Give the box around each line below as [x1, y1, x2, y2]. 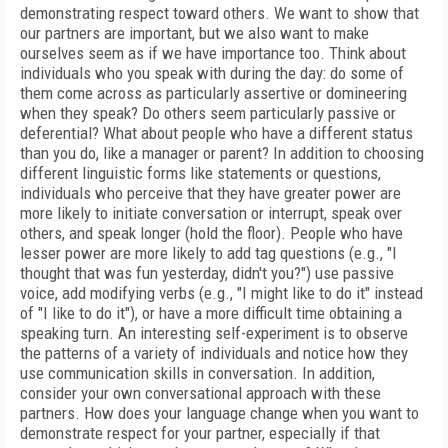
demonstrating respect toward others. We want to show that [20, 3, 419, 23]
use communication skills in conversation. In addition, [20, 363, 375, 383]
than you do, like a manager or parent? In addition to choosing [20, 143, 424, 163]
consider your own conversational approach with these [20, 383, 381, 403]
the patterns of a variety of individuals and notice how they [20, 343, 408, 363]
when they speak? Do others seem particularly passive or [20, 103, 396, 123]
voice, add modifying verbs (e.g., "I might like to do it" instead [20, 283, 423, 303]
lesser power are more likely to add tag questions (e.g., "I [20, 243, 397, 263]
